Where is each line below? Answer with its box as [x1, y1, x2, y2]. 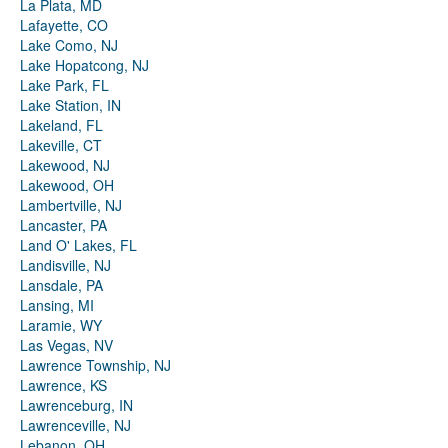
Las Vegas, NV [20, 335, 113, 356]
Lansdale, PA [20, 275, 103, 296]
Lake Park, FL [20, 75, 109, 96]
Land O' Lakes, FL [20, 235, 137, 256]
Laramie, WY [20, 315, 102, 336]
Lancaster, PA [20, 215, 107, 236]
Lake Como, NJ [20, 35, 118, 56]
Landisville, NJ [20, 255, 111, 276]
